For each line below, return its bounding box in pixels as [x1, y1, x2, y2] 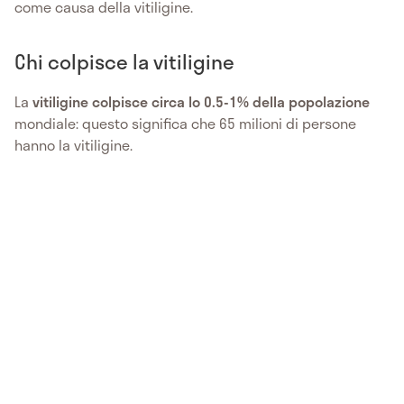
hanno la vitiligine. [14, 133, 133, 156]
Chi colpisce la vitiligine [14, 45, 234, 77]
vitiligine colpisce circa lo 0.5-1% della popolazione [29, 89, 370, 113]
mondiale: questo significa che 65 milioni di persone [14, 111, 356, 134]
